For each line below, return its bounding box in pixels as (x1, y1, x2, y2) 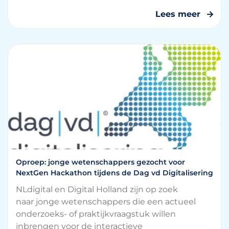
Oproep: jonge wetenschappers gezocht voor (16, 157, 185, 167)
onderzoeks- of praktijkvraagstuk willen (16, 209, 176, 219)
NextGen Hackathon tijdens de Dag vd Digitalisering (16, 168, 213, 177)
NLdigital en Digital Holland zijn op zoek (16, 185, 178, 194)
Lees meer (155, 9, 200, 19)
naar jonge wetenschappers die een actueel (16, 197, 196, 207)
